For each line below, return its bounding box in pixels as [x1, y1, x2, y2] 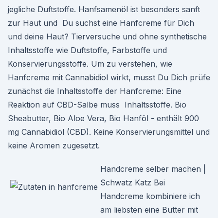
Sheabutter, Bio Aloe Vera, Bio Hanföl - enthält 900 [8, 113, 199, 123]
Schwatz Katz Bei [100, 178, 165, 187]
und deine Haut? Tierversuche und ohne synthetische [8, 32, 207, 41]
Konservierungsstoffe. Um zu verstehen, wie [8, 59, 172, 69]
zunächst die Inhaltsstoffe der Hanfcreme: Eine [8, 86, 182, 96]
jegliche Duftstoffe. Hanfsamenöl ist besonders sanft [8, 4, 200, 14]
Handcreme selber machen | [100, 164, 206, 174]
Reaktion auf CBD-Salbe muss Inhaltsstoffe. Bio [8, 100, 186, 109]
